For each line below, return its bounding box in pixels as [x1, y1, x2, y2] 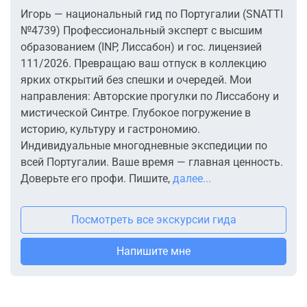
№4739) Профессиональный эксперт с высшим [21, 23, 262, 37]
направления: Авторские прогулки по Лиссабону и [21, 89, 279, 103]
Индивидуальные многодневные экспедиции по [21, 138, 267, 152]
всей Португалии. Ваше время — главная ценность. [21, 155, 283, 169]
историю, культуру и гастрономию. [21, 122, 200, 136]
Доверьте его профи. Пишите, [21, 171, 173, 185]
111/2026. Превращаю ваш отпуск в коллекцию [21, 56, 267, 70]
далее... [173, 171, 211, 185]
